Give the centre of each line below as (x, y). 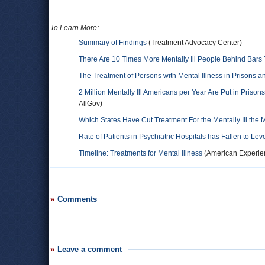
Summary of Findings (113, 43)
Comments (77, 199)
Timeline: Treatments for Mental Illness (140, 153)
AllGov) (91, 104)
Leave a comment (90, 249)
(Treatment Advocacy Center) (194, 43)
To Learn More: (75, 28)
